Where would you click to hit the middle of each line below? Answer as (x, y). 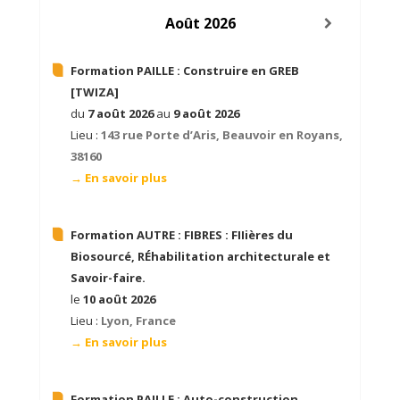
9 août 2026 (206, 114)
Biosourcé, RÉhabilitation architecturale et (200, 257)
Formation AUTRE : (127, 235)
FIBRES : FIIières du (238, 235)
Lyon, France (138, 321)
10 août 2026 (119, 300)
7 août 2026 (120, 114)
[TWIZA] (94, 92)
